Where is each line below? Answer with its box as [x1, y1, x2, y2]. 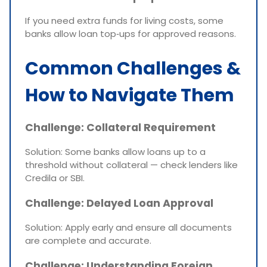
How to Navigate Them [25, 83, 234, 108]
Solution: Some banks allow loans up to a [25, 145, 206, 159]
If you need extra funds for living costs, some [25, 14, 223, 27]
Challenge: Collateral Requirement [25, 120, 216, 135]
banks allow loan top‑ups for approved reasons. [25, 27, 236, 41]
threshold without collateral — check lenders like [25, 159, 238, 172]
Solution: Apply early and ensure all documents [25, 221, 232, 234]
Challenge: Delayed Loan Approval [25, 195, 213, 210]
